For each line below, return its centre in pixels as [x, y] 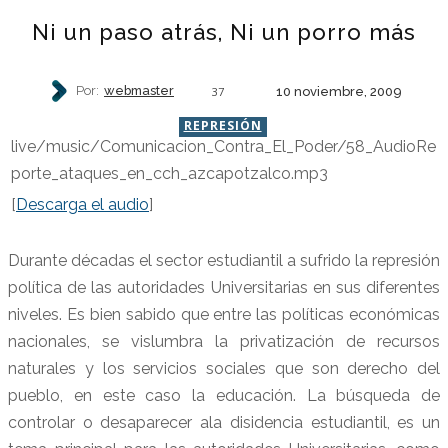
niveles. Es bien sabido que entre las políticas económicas [224, 314]
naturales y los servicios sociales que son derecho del [224, 368]
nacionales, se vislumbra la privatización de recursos [224, 341]
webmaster [139, 91]
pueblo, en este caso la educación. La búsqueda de [224, 395]
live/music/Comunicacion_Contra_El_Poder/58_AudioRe [223, 146]
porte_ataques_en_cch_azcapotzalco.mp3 [171, 173]
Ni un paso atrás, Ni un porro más [224, 32]
